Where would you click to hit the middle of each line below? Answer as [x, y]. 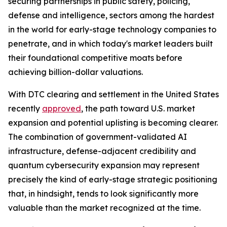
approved [62, 109]
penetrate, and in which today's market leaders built [110, 44]
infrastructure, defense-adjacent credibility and [102, 151]
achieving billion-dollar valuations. [77, 72]
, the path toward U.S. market [138, 109]
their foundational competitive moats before [95, 58]
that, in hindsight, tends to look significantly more [103, 194]
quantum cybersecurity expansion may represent [104, 165]
